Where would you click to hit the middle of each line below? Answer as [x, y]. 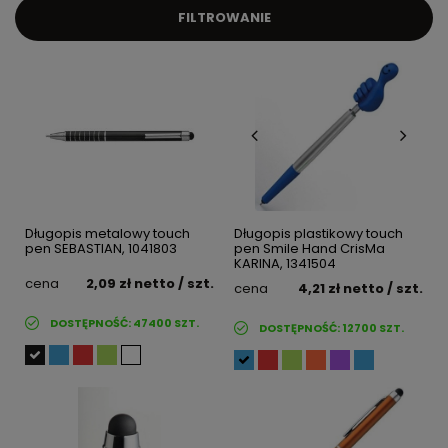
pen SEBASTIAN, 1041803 [101, 249]
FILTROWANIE [224, 18]
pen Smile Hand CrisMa [309, 249]
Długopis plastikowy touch [318, 234]
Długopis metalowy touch [107, 234]
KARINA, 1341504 [285, 264]
